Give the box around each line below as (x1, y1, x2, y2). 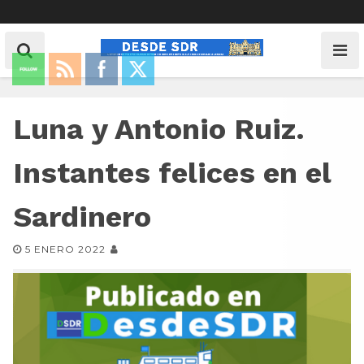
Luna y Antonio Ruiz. (13, 112, 305, 146)
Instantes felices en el (13, 156, 331, 190)
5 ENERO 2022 (25, 243, 106, 255)
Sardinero (13, 200, 151, 234)
